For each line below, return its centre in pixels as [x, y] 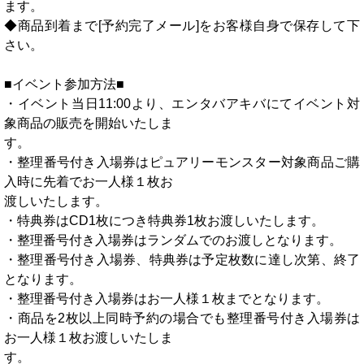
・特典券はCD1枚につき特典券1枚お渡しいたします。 [164, 221]
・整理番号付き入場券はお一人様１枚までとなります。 [167, 299]
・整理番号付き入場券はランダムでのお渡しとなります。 [173, 240]
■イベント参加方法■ [64, 84]
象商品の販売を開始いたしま [89, 123]
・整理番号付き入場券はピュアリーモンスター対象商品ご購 [182, 162]
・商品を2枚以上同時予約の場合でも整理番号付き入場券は [182, 318]
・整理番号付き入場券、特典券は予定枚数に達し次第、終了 [182, 260]
